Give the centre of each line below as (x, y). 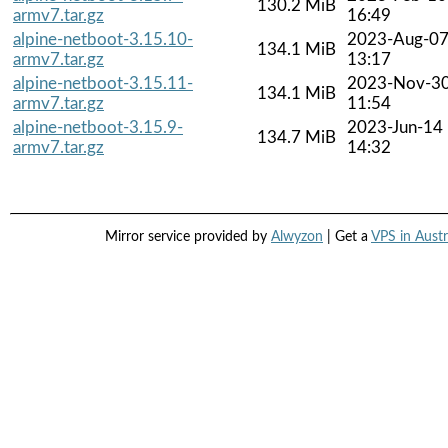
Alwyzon (297, 237)
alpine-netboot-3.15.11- (103, 83)
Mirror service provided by (188, 237)
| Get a (347, 237)
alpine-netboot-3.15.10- (103, 39)
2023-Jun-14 (395, 127)
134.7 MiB (296, 137)
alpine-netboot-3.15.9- (98, 127)
